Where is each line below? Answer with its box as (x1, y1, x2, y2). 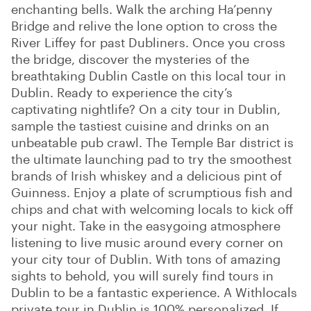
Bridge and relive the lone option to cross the (11, 17, 277, 33)
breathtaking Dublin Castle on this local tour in (11, 67, 286, 83)
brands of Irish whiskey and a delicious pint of (11, 167, 282, 183)
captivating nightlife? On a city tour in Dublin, (11, 101, 280, 117)
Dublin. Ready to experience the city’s (11, 84, 233, 100)
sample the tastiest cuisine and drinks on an (11, 117, 269, 133)
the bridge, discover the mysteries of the (11, 51, 249, 67)
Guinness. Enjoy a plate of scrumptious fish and (11, 184, 292, 200)
